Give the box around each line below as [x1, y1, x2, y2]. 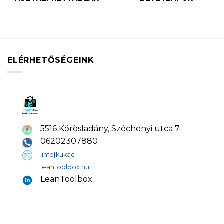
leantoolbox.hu [40, 163, 89, 171]
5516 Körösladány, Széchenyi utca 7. [40, 123, 181, 133]
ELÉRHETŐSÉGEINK [7, 55, 94, 65]
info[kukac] [42, 150, 77, 158]
